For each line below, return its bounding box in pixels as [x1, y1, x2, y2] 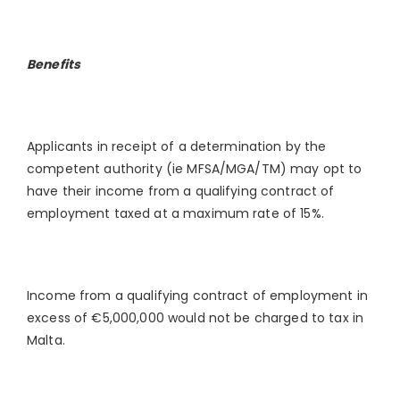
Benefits [27, 55, 81, 73]
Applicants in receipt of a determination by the [27, 137, 327, 155]
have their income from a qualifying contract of [27, 182, 335, 200]
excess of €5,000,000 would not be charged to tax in [27, 309, 364, 327]
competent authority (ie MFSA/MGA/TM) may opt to [27, 160, 362, 178]
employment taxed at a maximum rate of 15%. [27, 204, 324, 222]
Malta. [27, 331, 65, 349]
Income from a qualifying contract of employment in [27, 287, 369, 304]
